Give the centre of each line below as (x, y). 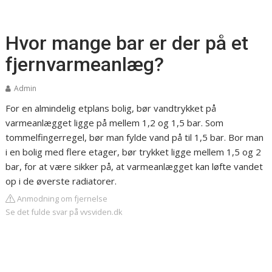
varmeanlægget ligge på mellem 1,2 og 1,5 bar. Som (115, 123)
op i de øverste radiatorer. (61, 181)
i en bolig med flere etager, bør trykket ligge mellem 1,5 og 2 (134, 152)
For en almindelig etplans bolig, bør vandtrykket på (111, 108)
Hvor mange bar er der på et (127, 43)
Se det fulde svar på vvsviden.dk (64, 212)
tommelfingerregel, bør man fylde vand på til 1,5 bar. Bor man (135, 137)
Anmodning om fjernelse (62, 199)
